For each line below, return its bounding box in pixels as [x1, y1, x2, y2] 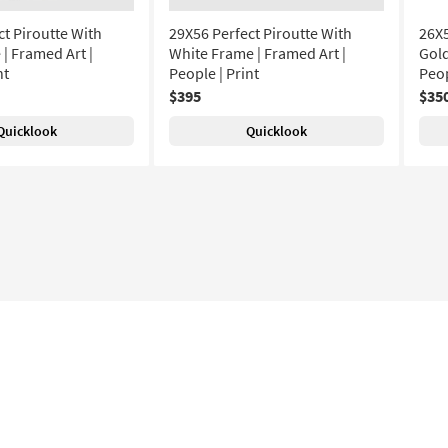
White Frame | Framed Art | [169, 43, 346, 63]
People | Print [169, 63, 259, 83]
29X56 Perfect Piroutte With [169, 23, 352, 43]
